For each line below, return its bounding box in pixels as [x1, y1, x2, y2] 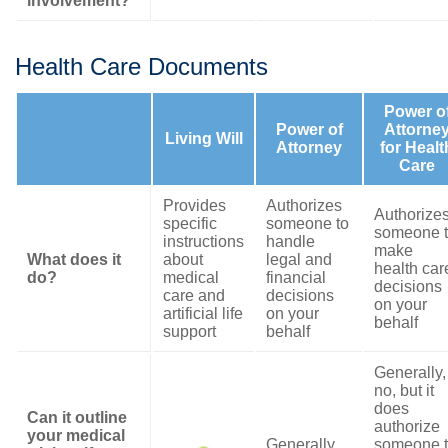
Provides [163, 197, 226, 214]
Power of [275, 121, 343, 138]
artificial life [163, 305, 243, 322]
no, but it [374, 382, 434, 399]
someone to [266, 215, 349, 232]
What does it [27, 251, 121, 268]
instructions [163, 233, 244, 250]
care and [163, 287, 225, 304]
